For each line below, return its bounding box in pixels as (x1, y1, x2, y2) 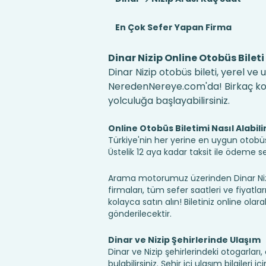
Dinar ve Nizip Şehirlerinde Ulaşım (107, 234, 261, 246)
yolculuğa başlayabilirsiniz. (107, 94, 230, 107)
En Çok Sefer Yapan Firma (115, 21, 232, 33)
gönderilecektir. (107, 208, 172, 220)
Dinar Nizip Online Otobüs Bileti (107, 51, 264, 65)
